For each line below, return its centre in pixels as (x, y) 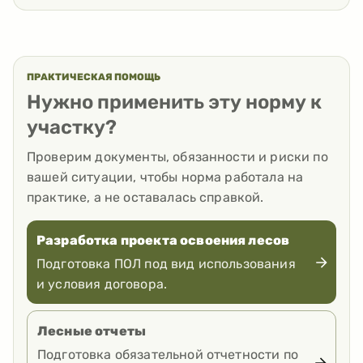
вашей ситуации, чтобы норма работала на (165, 177)
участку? (72, 128)
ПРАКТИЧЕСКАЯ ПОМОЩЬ (94, 77)
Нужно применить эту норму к (174, 102)
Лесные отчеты (92, 331)
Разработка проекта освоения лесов (163, 241)
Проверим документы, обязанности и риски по (177, 157)
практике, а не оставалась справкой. (145, 198)
